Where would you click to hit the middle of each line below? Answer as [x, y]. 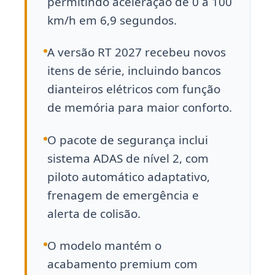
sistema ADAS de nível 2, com [128, 158]
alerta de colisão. [94, 213]
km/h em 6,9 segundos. [112, 20]
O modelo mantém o [104, 246]
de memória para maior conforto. [140, 108]
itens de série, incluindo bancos [134, 71]
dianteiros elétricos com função [134, 89]
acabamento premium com [122, 264]
